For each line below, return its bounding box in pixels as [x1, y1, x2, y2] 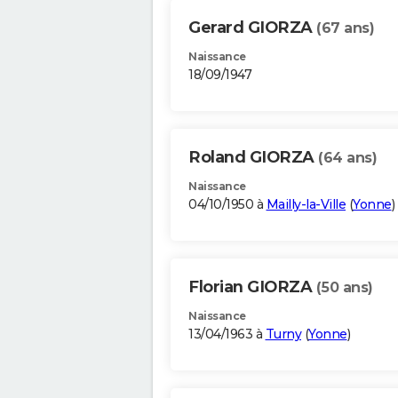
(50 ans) [315, 279, 373, 297]
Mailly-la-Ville [266, 196, 346, 213]
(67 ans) [316, 20, 374, 37]
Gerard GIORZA [188, 18, 316, 38]
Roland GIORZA [188, 147, 318, 168]
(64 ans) [318, 149, 377, 167]
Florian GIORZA [188, 277, 316, 298]
